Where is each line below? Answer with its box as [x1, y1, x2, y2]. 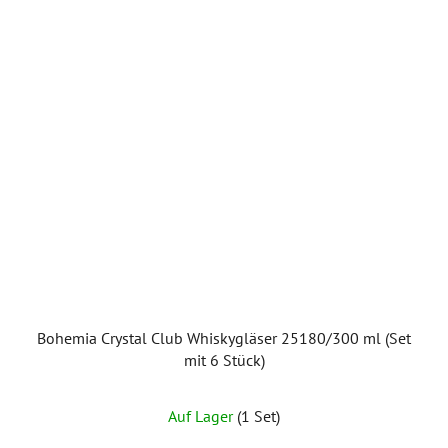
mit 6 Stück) [183, 349, 265, 370]
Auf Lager [168, 405, 237, 426]
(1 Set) [237, 405, 280, 426]
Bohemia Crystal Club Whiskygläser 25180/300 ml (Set [37, 327, 411, 348]
